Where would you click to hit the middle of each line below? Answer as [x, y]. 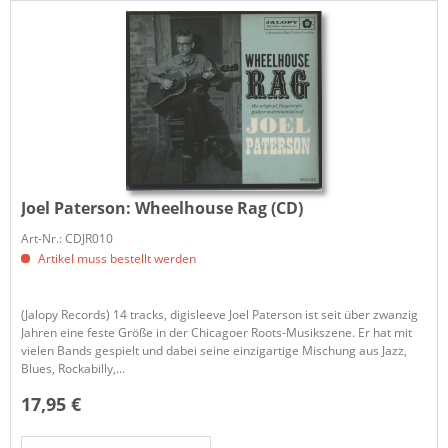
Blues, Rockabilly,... [73, 368]
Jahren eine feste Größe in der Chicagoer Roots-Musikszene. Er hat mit [217, 332]
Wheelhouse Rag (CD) [219, 208]
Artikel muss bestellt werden [116, 258]
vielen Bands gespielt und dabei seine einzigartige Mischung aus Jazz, [214, 350]
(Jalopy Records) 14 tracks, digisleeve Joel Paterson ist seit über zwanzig [220, 314]
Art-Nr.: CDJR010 [67, 238]
